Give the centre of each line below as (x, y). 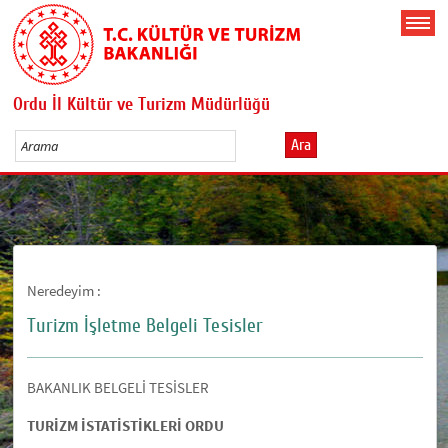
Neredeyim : (64, 290)
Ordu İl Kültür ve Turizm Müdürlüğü (142, 104)
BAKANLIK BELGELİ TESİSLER (118, 387)
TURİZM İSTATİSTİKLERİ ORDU (126, 425)
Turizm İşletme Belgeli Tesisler (145, 325)
